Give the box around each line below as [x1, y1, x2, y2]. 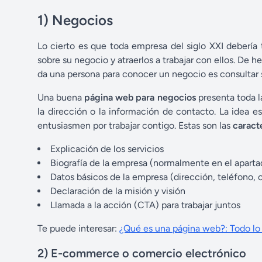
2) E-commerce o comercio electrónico [37, 246, 246, 260]
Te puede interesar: [37, 222, 119, 234]
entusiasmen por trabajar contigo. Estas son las [37, 119, 233, 131]
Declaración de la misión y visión [50, 185, 185, 196]
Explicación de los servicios [50, 143, 164, 154]
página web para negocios [84, 91, 196, 103]
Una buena [37, 91, 85, 103]
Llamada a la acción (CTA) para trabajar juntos [50, 199, 240, 211]
